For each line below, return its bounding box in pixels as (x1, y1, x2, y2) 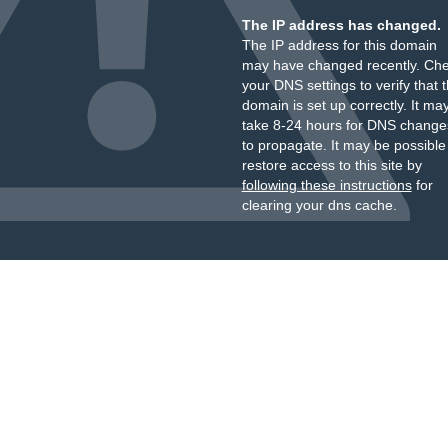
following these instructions (241, 177, 412, 193)
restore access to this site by (241, 157, 422, 173)
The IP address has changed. (241, 17, 441, 33)
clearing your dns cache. (241, 197, 397, 213)
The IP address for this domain (241, 37, 437, 53)
